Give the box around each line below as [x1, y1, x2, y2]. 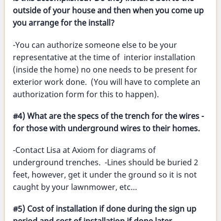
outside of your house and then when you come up [13, 5, 204, 16]
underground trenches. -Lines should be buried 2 [13, 157, 198, 168]
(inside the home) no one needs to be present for [13, 64, 197, 75]
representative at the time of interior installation [13, 51, 195, 63]
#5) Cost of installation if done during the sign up [13, 203, 196, 215]
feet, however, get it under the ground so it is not [13, 169, 197, 181]
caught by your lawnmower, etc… [13, 182, 137, 193]
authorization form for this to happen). [13, 88, 159, 100]
